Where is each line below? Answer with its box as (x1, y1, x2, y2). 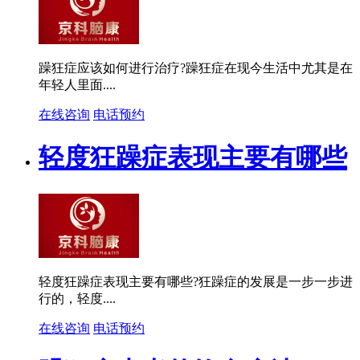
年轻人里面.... (39, 77, 116, 92)
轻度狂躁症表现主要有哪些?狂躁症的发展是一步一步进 (39, 274, 353, 288)
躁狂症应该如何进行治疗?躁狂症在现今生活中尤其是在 (39, 60, 353, 75)
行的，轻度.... (39, 291, 116, 305)
